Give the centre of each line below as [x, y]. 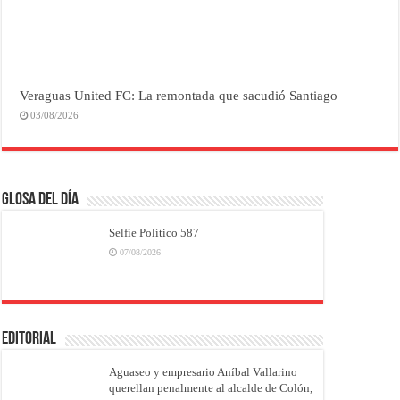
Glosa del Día [41, 200]
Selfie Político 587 [154, 232]
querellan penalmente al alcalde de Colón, [211, 388]
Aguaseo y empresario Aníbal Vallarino [204, 372]
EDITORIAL [29, 340]
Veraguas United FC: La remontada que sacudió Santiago [179, 95]
